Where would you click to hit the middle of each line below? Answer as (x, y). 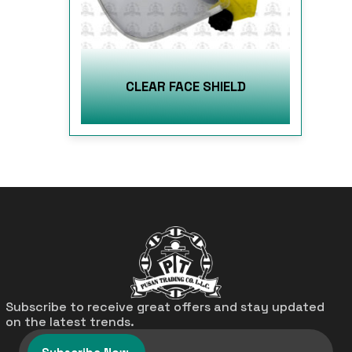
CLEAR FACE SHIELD (185, 86)
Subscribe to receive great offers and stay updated (165, 307)
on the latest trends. (70, 322)
